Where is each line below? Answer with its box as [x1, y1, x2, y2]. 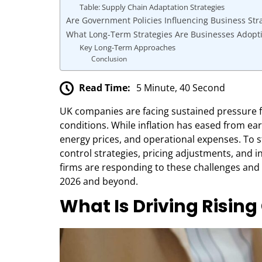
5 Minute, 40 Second [136, 81, 225, 94]
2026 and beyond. [60, 175, 138, 188]
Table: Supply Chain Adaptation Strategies [79, 2, 225, 12]
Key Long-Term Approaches [79, 42, 175, 53]
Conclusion [91, 54, 127, 63]
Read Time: [79, 81, 130, 94]
